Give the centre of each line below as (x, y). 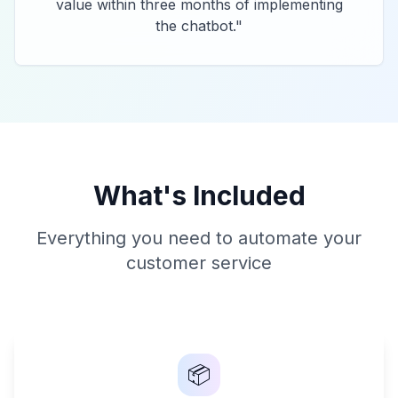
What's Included (199, 195)
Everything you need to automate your (199, 238)
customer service (199, 263)
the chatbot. (195, 26)
